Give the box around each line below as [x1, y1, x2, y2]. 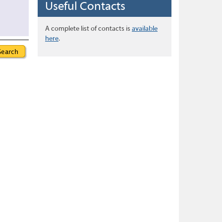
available [132, 25, 158, 33]
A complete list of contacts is [45, 25, 132, 33]
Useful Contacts [45, 1, 125, 13]
